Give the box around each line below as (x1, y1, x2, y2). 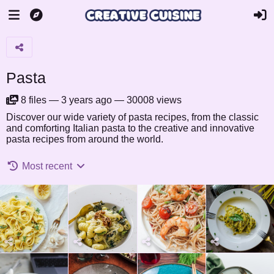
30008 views (127, 95, 182, 105)
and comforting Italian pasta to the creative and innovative (6, 123, 254, 133)
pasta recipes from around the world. (6, 134, 163, 144)
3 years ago (61, 95, 112, 105)
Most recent (22, 161, 73, 171)
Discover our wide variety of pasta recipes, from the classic (6, 112, 259, 122)
